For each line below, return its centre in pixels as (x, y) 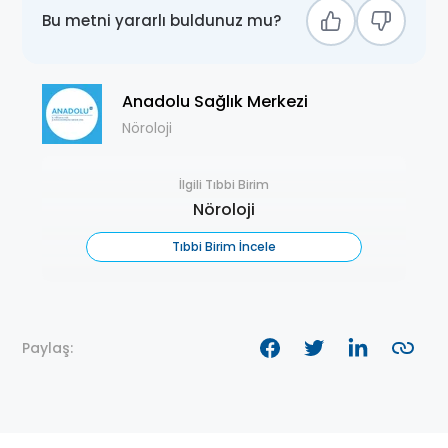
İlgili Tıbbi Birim (224, 185)
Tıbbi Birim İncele (224, 247)
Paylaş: (47, 348)
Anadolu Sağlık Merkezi (215, 101)
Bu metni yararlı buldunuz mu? (161, 21)
